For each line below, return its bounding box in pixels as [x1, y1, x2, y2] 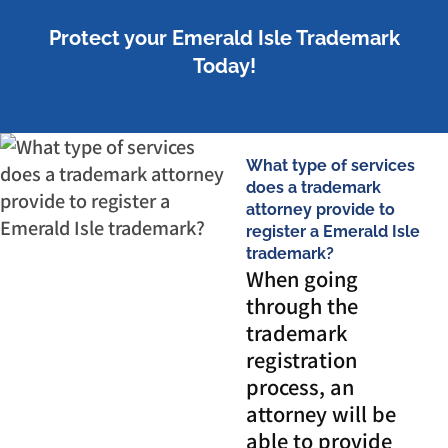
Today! [192, 54, 256, 79]
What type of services [246, 156, 416, 176]
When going [246, 264, 359, 294]
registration [246, 345, 358, 375]
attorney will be [246, 399, 397, 429]
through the [246, 291, 359, 321]
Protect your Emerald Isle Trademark [48, 26, 400, 51]
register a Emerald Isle [246, 222, 421, 242]
